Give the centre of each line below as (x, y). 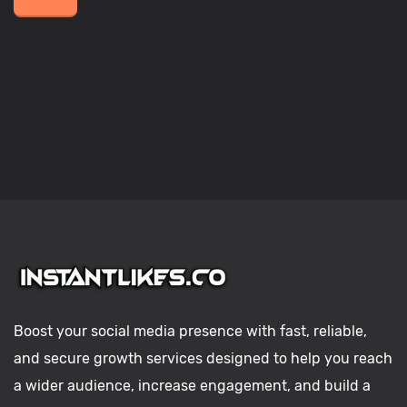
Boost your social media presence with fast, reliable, (190, 331)
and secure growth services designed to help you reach (203, 358)
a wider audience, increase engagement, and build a (192, 386)
